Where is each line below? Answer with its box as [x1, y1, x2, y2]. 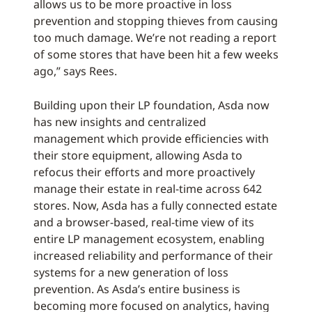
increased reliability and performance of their [33, 248, 273, 263]
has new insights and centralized [33, 114, 206, 130]
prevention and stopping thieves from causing [33, 13, 278, 29]
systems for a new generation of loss [33, 265, 228, 280]
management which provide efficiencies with [33, 131, 269, 146]
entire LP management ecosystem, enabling [33, 231, 265, 247]
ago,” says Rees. [33, 63, 117, 79]
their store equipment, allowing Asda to [33, 148, 242, 163]
